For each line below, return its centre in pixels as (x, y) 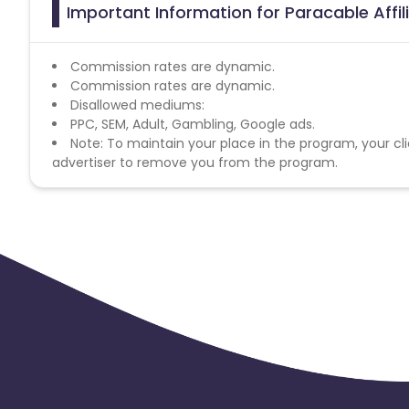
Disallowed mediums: (137, 105)
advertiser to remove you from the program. (195, 162)
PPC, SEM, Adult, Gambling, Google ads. (193, 124)
